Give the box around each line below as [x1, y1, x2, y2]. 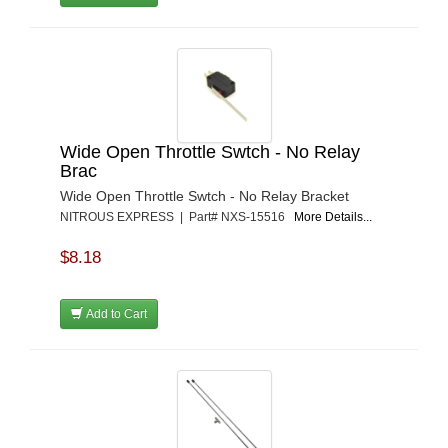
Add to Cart [83, 307, 147, 321]
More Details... [294, 210, 372, 224]
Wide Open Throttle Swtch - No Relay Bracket [60, 188, 349, 204]
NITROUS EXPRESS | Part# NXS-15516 [60, 210, 294, 224]
